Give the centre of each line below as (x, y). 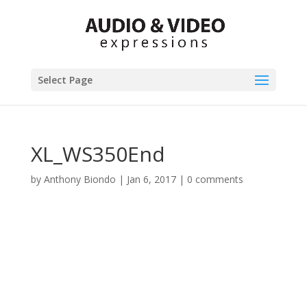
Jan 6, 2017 (151, 179)
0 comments (215, 179)
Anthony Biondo (79, 179)
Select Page (65, 80)
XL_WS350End (98, 154)
